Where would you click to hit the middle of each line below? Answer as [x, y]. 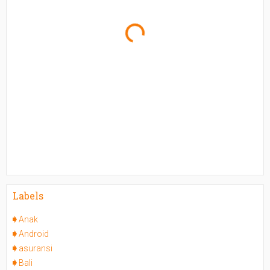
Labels [28, 196]
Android [34, 234]
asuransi [36, 248]
